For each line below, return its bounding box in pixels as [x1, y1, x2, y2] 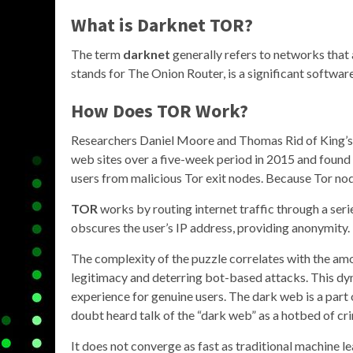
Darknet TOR [137, 12, 244, 37]
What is [71, 12, 137, 37]
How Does [71, 98, 157, 123]
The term [71, 46, 123, 61]
